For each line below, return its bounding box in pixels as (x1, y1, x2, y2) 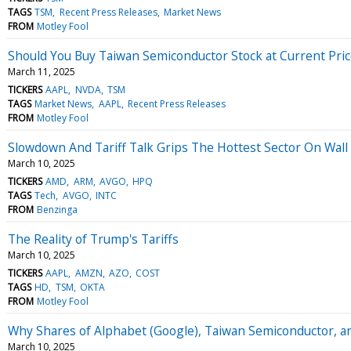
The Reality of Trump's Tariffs (8, 230, 179, 248)
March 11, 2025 (8, 64, 75, 78)
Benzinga (37, 202, 78, 216)
